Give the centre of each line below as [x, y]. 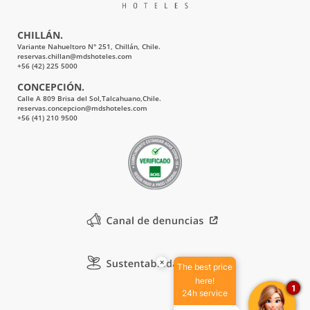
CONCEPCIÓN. [51, 87]
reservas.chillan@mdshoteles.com [75, 57]
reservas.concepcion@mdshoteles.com [82, 109]
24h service [205, 293]
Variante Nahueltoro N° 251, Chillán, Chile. [89, 47]
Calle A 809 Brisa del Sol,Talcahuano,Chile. [89, 99]
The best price [205, 267]
